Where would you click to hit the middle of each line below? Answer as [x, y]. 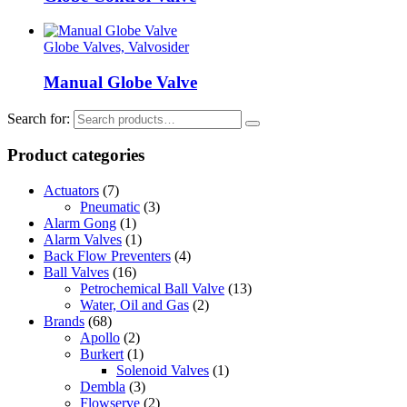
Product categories [76, 155]
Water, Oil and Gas [134, 305]
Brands [64, 322]
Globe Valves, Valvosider [116, 47]
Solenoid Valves [163, 371]
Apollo [100, 338]
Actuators [71, 191]
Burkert [102, 354]
